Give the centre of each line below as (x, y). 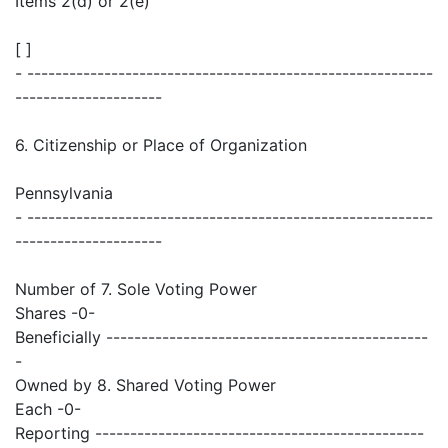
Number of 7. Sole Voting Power (136, 289)
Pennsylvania (64, 193)
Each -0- (48, 409)
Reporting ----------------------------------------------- (219, 433)
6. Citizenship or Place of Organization (161, 145)
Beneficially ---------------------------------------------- (221, 337)
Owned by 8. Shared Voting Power (145, 385)
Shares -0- (55, 313)
